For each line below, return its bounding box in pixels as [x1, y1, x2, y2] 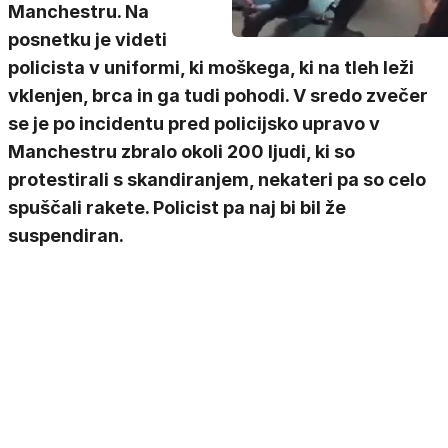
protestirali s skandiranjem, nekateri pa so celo [8, 169, 426, 190]
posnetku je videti [8, 29, 167, 50]
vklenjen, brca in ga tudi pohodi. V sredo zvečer [8, 85, 428, 106]
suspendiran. [8, 225, 124, 246]
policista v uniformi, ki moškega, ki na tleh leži [8, 57, 414, 78]
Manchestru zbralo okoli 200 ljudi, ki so [8, 141, 355, 162]
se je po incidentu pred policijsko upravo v [8, 113, 380, 134]
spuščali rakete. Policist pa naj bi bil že [8, 197, 346, 218]
